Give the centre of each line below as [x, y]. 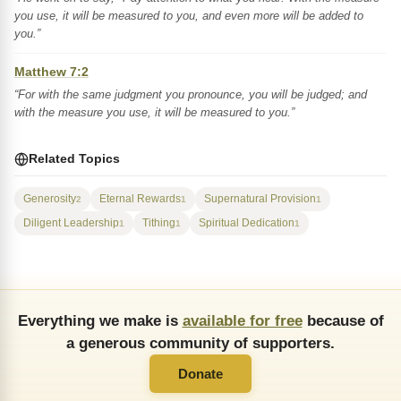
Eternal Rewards [140, 199]
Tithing [159, 223]
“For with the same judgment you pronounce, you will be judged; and [191, 94]
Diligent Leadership [71, 223]
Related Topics [74, 158]
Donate [200, 374]
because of [343, 320]
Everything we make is [100, 320]
